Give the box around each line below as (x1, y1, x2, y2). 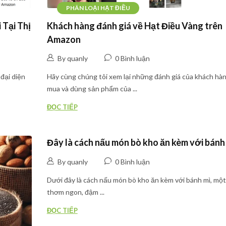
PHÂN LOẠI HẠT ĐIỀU (66, 4, 130, 12)
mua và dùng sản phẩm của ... (46, 84, 137, 93)
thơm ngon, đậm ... (46, 187, 104, 196)
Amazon (46, 33, 81, 45)
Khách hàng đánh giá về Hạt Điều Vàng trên (46, 20, 222, 31)
